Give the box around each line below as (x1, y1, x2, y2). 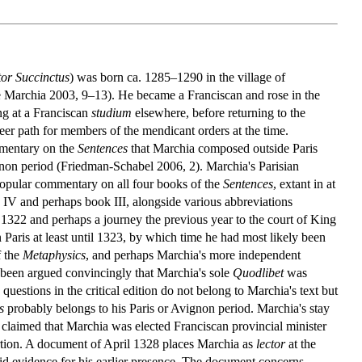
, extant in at (273, 176, 335, 191)
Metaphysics (23, 247, 86, 262)
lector (256, 336, 285, 351)
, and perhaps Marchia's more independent (86, 247, 301, 262)
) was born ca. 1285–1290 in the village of (69, 69, 285, 84)
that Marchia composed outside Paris (128, 141, 318, 155)
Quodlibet (233, 265, 284, 280)
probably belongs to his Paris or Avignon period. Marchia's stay (4, 301, 330, 315)
